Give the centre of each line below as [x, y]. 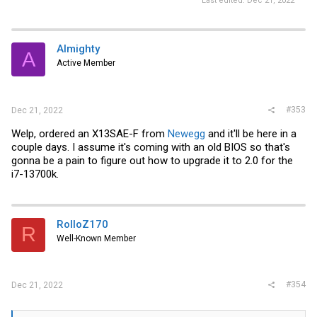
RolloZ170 [82, 224]
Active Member [86, 63]
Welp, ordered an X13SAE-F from [90, 133]
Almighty [78, 49]
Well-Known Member [96, 238]
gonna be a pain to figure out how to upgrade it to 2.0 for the [152, 160]
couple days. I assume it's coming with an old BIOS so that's [151, 147]
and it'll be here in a [251, 133]
